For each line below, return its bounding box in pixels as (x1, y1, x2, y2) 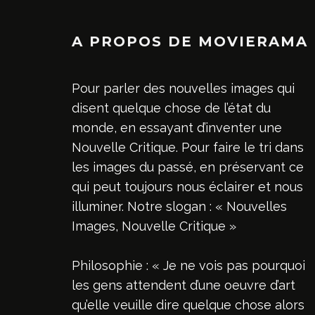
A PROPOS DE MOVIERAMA (72, 32, 308, 50)
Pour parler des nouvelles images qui (72, 80, 295, 96)
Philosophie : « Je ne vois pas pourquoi (72, 257, 305, 273)
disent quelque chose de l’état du (72, 100, 271, 115)
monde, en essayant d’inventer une (72, 120, 282, 135)
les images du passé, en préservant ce (72, 159, 304, 174)
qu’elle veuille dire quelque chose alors (72, 297, 304, 312)
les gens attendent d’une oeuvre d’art (72, 277, 295, 292)
